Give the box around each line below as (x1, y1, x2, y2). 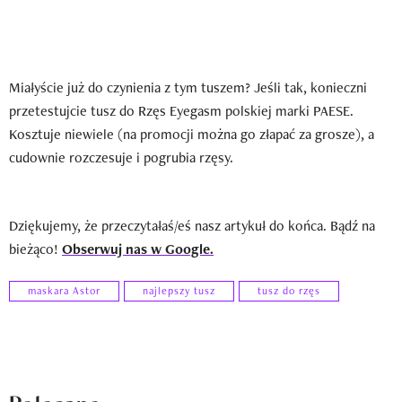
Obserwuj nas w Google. (62, 239, 214, 258)
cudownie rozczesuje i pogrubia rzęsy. (9, 147, 233, 167)
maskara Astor (28, 284, 100, 299)
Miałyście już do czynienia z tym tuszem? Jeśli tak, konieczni (9, 77, 367, 97)
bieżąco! (9, 239, 62, 258)
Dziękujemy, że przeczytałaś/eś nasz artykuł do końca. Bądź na (9, 215, 375, 235)
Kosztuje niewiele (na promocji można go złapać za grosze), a (9, 124, 374, 144)
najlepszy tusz (143, 284, 215, 299)
